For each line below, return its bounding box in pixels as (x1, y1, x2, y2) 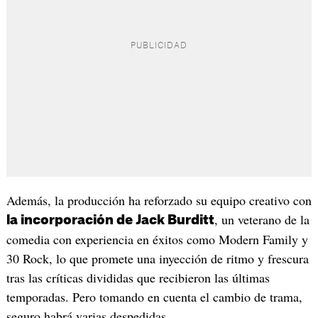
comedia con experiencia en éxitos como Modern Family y (6, 230, 308, 248)
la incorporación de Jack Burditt (6, 213, 214, 226)
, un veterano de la (214, 210, 309, 228)
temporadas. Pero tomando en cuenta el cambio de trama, (6, 287, 302, 305)
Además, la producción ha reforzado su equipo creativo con (6, 191, 312, 209)
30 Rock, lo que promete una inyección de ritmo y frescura (6, 249, 309, 267)
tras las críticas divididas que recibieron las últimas (6, 268, 270, 286)
